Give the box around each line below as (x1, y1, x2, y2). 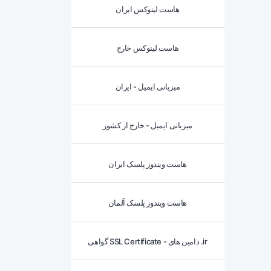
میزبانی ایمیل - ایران (115, 82, 180, 91)
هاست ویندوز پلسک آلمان (108, 198, 188, 207)
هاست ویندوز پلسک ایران (108, 159, 187, 169)
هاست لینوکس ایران (116, 4, 180, 14)
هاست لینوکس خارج (116, 43, 179, 53)
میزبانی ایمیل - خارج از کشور (103, 120, 192, 130)
